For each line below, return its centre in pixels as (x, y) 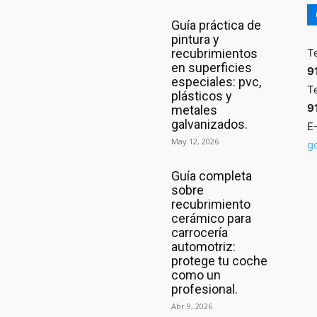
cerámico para (211, 219)
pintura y (195, 40)
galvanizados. (209, 125)
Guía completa (212, 176)
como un (196, 275)
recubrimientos (214, 54)
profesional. (204, 289)
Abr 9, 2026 (192, 306)
